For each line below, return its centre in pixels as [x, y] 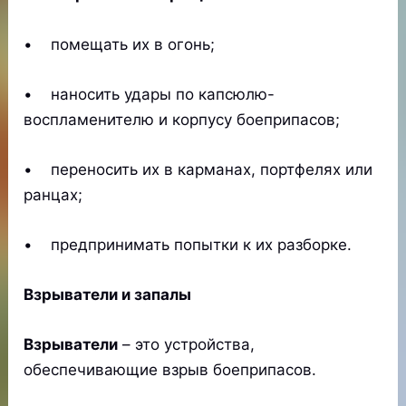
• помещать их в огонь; [120, 44]
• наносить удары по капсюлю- [150, 94]
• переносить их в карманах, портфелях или [198, 169]
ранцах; [53, 194]
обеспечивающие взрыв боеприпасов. [170, 370]
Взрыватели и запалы [108, 295]
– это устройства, [187, 345]
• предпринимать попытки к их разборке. [188, 245]
